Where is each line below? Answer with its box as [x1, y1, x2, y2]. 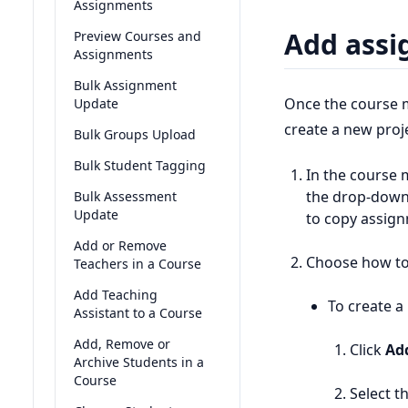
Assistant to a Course [74, 304, 202, 321]
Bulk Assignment [74, 76, 177, 94]
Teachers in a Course [74, 255, 201, 272]
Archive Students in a [74, 353, 204, 371]
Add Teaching [74, 286, 158, 303]
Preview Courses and [74, 27, 201, 45]
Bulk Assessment [74, 188, 177, 205]
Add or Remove [74, 237, 167, 254]
